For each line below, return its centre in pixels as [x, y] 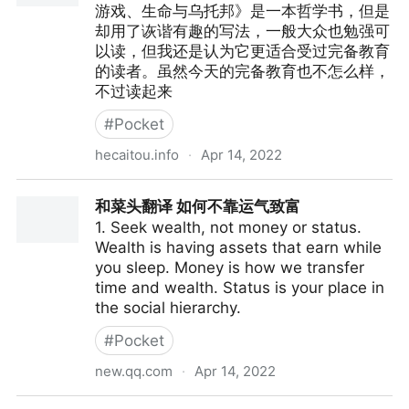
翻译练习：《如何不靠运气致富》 [133, 190]
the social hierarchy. [168, 308]
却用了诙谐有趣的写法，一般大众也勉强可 [242, 31]
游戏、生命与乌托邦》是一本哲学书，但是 [242, 11]
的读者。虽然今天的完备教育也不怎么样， [242, 71]
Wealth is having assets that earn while [238, 247]
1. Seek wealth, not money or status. [228, 227]
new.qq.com [134, 371]
